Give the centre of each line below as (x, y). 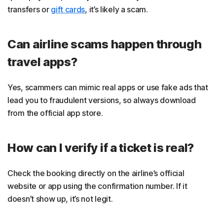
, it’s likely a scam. (116, 9)
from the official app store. (55, 113)
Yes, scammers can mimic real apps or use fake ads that (108, 87)
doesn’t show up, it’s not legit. (60, 199)
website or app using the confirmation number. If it (97, 186)
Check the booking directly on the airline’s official (96, 173)
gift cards (68, 9)
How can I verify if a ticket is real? (101, 147)
